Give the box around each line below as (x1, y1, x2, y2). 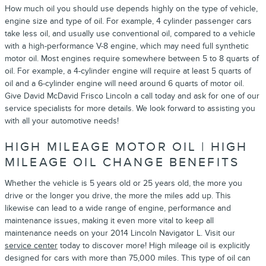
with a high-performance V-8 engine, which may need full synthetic (5, 41, 249, 51)
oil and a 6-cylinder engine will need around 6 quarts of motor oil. (5, 78, 244, 88)
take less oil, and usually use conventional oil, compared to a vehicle (5, 28, 255, 39)
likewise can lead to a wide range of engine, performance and (5, 202, 231, 213)
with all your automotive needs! (5, 116, 119, 126)
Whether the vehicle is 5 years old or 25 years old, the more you (5, 178, 242, 188)
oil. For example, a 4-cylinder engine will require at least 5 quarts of (5, 66, 251, 76)
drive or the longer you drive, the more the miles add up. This (5, 190, 231, 201)
